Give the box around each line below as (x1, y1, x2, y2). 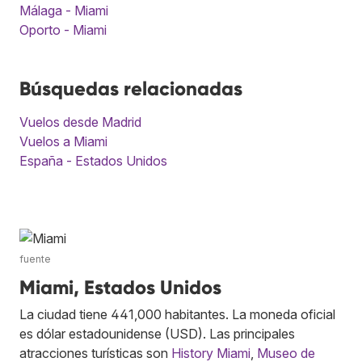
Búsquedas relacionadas (19, 76, 242, 100)
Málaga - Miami (19, 2, 108, 19)
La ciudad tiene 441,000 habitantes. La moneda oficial (19, 305, 335, 322)
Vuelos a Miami (19, 133, 107, 149)
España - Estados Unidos (19, 152, 167, 169)
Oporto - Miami (19, 21, 107, 38)
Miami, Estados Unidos (19, 275, 221, 299)
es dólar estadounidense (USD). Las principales (19, 325, 295, 342)
